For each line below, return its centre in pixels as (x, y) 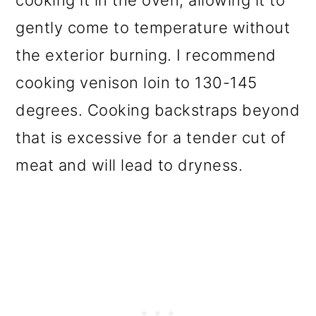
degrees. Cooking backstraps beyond (158, 110)
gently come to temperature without (153, 27)
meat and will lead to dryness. (129, 165)
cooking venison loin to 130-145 (136, 82)
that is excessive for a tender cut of (151, 137)
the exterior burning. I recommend (146, 55)
